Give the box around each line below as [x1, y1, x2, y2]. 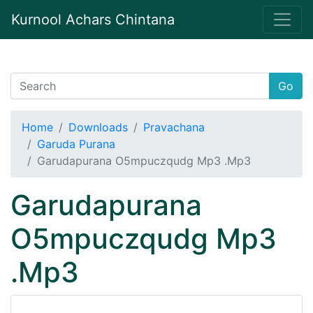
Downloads [68, 120, 128, 134]
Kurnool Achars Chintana [11, 11, 175, 28]
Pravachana [143, 120, 205, 134]
